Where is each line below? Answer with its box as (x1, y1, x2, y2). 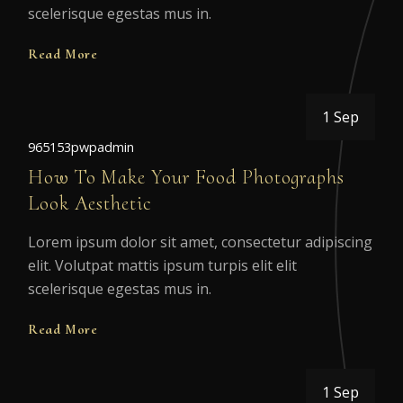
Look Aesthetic (28, 190, 151, 215)
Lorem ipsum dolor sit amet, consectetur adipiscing (28, 231, 372, 252)
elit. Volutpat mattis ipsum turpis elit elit (28, 255, 297, 275)
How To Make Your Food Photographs (28, 164, 345, 189)
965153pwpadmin (28, 138, 134, 156)
